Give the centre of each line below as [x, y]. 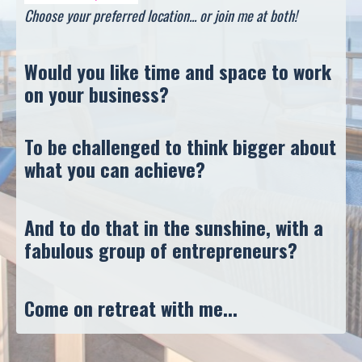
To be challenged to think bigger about [180, 147]
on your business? [97, 94]
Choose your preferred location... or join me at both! [162, 16]
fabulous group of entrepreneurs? [163, 250]
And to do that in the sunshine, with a [174, 227]
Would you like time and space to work [178, 72]
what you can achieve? [117, 169]
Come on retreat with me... [131, 308]
